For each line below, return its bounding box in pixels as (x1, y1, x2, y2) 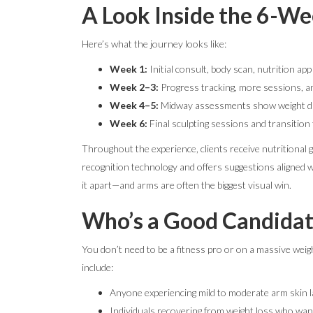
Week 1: (110, 63, 147, 75)
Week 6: (110, 117, 147, 129)
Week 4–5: (110, 99, 159, 111)
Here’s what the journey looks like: (82, 38, 226, 50)
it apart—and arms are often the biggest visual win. (82, 179, 291, 191)
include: (82, 261, 113, 273)
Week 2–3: (110, 81, 159, 93)
